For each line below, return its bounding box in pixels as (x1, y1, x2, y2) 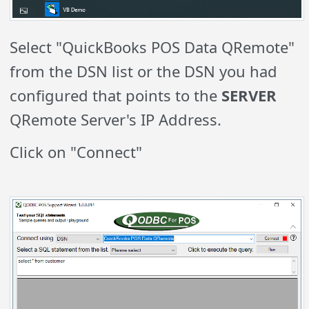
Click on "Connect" (10, 141, 143, 163)
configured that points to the (10, 85, 222, 106)
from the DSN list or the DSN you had (10, 61, 278, 82)
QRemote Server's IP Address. (10, 109, 222, 130)
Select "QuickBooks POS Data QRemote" (10, 37, 295, 58)
